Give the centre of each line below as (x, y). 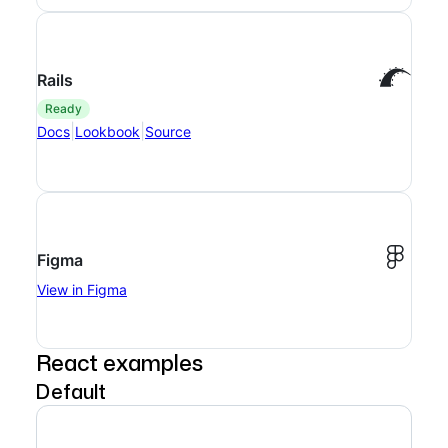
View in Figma (82, 289)
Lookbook (107, 131)
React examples (119, 362)
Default (71, 391)
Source (168, 131)
